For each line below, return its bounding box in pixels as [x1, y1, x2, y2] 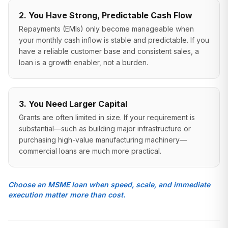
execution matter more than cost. [8, 190, 125, 199]
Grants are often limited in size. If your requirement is [19, 113, 195, 122]
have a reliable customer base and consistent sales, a [19, 47, 199, 55]
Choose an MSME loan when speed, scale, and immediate [8, 180, 210, 189]
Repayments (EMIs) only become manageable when [19, 24, 194, 33]
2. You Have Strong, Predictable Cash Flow [19, 10, 192, 20]
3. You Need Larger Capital [19, 99, 127, 109]
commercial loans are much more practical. [19, 147, 161, 155]
